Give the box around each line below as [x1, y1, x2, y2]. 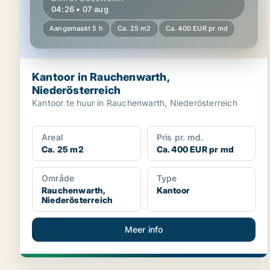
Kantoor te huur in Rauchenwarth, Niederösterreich [32, 98, 237, 108]
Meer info [124, 224, 163, 234]
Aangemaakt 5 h [49, 24, 103, 33]
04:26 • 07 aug [51, 4, 108, 14]
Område [42, 173, 75, 183]
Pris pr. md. [156, 132, 204, 142]
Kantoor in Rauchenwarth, [32, 71, 170, 83]
